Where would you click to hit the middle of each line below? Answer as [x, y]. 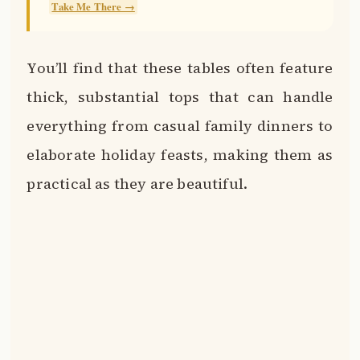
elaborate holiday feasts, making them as [180, 155]
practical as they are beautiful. [137, 184]
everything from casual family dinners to [180, 126]
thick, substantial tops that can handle [180, 97]
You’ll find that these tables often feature [180, 68]
